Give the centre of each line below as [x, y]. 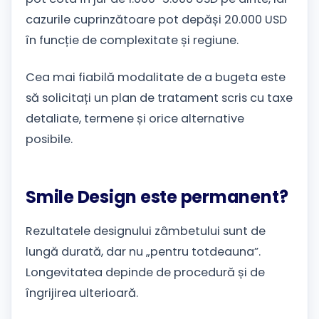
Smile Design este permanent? [157, 197]
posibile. [49, 140]
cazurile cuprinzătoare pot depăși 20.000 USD [156, 20]
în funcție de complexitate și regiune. [132, 41]
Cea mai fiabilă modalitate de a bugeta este [156, 78]
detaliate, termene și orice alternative [135, 119]
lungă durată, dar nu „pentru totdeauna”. [143, 252]
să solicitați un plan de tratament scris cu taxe [159, 98]
